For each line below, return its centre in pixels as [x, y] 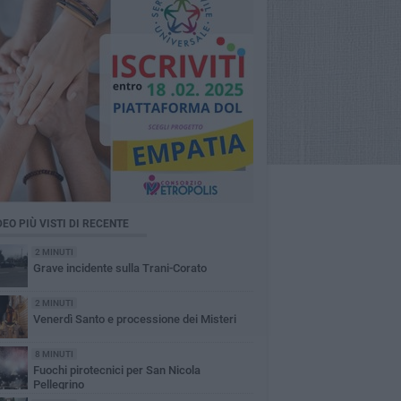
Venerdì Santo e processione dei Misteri [134, 319]
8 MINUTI [54, 354]
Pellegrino [58, 384]
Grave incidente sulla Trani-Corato [119, 268]
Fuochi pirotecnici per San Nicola [116, 370]
